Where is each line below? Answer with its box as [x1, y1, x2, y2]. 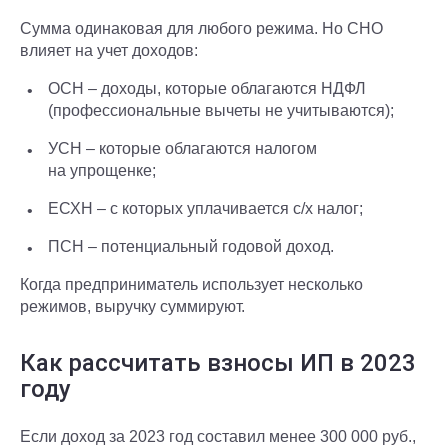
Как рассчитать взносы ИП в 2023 [20, 349, 416, 377]
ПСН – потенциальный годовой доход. [48, 238, 334, 255]
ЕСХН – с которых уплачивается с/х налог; [48, 200, 363, 217]
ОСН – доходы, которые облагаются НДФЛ [48, 80, 366, 97]
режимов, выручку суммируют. [20, 298, 245, 315]
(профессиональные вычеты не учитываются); [48, 102, 394, 119]
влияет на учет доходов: [20, 42, 198, 59]
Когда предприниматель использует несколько [20, 276, 363, 293]
